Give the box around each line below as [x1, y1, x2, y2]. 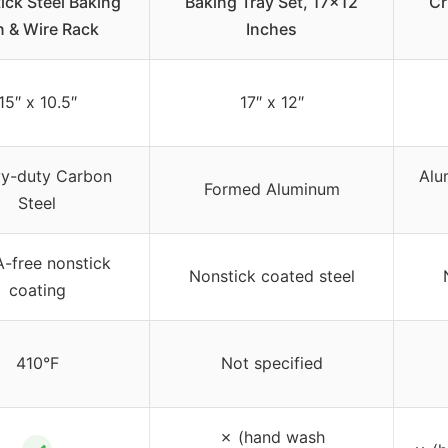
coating [8, 280, 66, 301]
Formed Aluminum [203, 179, 340, 200]
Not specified [220, 353, 323, 374]
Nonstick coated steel [188, 266, 355, 287]
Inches [246, 19, 297, 40]
